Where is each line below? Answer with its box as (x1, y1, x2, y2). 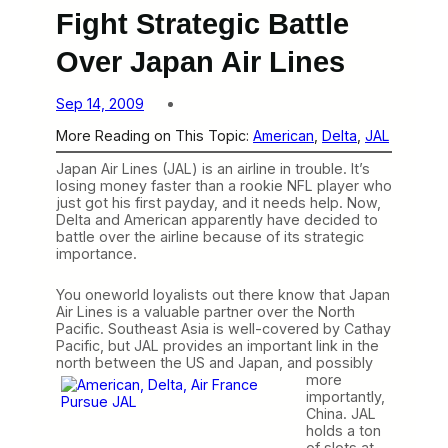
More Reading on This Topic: (56, 126, 253, 144)
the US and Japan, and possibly (160, 353, 373, 371)
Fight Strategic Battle (56, 7, 349, 41)
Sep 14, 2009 (56, 95, 144, 113)
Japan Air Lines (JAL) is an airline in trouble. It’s (56, 159, 370, 177)
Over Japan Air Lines (56, 45, 345, 79)
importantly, (306, 387, 385, 405)
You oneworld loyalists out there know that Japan (56, 285, 390, 303)
